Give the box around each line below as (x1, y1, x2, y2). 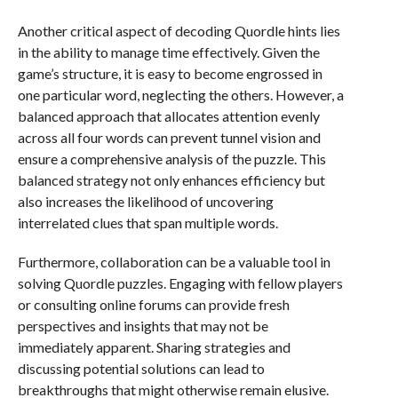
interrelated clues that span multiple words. (17, 214, 278, 231)
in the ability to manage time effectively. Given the (17, 44, 320, 60)
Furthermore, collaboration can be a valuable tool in (17, 253, 330, 270)
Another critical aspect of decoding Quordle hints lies (17, 22, 340, 39)
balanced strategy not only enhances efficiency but (17, 171, 325, 188)
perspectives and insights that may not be (17, 317, 268, 334)
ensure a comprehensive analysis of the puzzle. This (17, 150, 326, 167)
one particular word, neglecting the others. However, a (17, 86, 344, 103)
